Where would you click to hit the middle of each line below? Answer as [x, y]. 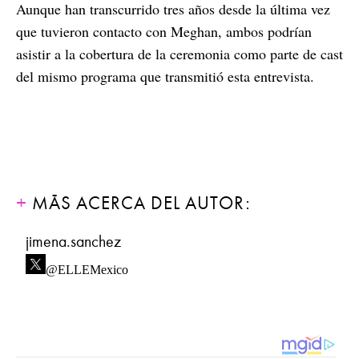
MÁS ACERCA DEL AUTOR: [139, 204]
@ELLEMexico [87, 266]
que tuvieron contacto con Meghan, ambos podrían [164, 32]
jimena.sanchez [73, 242]
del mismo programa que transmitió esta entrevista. [165, 77]
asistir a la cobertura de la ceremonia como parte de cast [179, 54]
